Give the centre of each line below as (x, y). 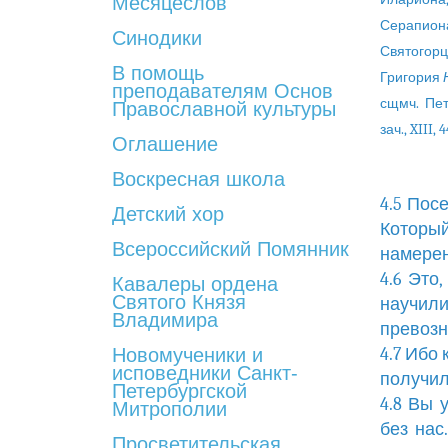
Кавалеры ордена (195, 284)
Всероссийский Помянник (230, 249)
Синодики (157, 38)
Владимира (165, 320)
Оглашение (165, 144)
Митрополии (169, 409)
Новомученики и (187, 355)
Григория (411, 77)
